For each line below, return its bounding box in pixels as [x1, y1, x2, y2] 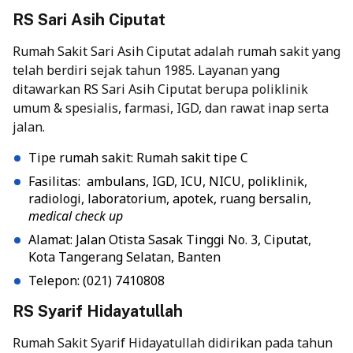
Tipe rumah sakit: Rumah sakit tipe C [28, 149, 248, 167]
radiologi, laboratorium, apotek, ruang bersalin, [28, 190, 311, 208]
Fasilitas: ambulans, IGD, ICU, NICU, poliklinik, [28, 173, 307, 191]
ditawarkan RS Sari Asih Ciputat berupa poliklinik [13, 80, 308, 98]
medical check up [28, 207, 123, 225]
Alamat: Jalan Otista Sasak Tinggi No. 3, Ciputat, [28, 231, 311, 249]
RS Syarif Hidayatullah [13, 302, 183, 321]
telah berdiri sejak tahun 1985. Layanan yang [13, 61, 280, 80]
